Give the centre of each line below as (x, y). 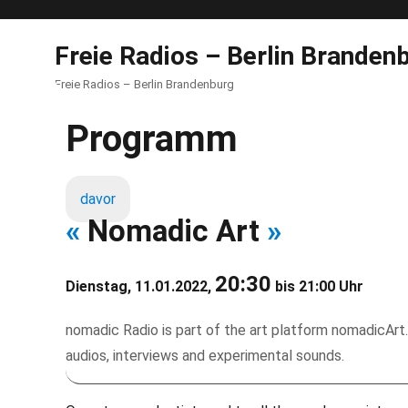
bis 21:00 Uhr (317, 286)
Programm (152, 139)
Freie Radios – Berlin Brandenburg (144, 84)
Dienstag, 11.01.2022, (140, 286)
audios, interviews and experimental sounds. (205, 356)
